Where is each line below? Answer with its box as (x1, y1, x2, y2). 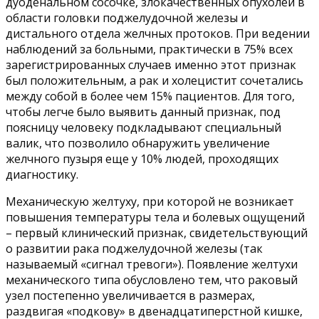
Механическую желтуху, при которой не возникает (6, 194, 294, 210)
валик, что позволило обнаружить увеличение (6, 135, 270, 152)
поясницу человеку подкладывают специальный (6, 120, 281, 136)
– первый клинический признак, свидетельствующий (6, 225, 308, 241)
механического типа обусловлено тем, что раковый (6, 272, 298, 288)
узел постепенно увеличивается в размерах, (6, 288, 255, 304)
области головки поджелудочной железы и (6, 10, 248, 26)
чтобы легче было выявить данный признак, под (6, 104, 281, 120)
